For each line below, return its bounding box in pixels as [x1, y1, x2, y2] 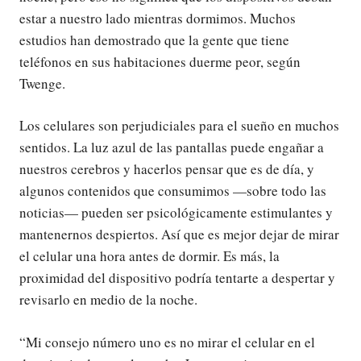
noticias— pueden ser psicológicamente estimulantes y [19, 203, 333, 222]
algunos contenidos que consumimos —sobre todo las [19, 181, 326, 201]
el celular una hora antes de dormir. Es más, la [19, 247, 280, 266]
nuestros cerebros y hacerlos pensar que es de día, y [19, 160, 314, 179]
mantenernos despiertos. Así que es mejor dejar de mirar [19, 225, 339, 244]
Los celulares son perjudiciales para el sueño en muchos [19, 116, 339, 135]
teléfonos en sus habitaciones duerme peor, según [19, 52, 301, 71]
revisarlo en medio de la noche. [19, 290, 197, 309]
